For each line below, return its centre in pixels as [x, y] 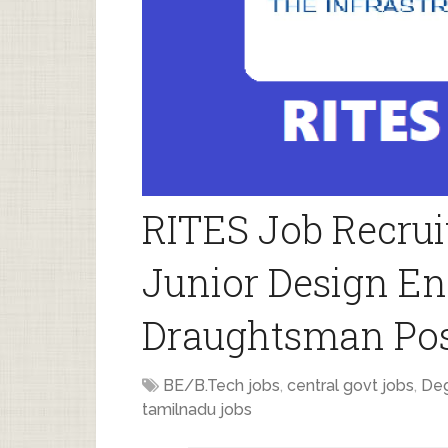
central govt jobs [350, 385]
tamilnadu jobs [197, 409]
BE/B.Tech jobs [221, 385]
